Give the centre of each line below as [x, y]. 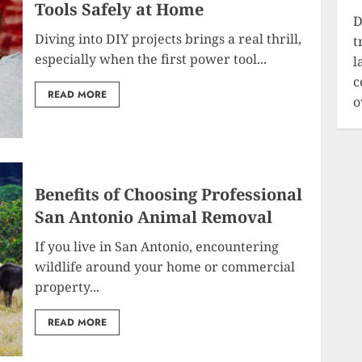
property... [67, 287]
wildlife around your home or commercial [165, 267]
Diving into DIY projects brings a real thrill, [168, 38]
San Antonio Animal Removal [154, 217]
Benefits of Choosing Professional [169, 194]
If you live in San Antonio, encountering [157, 246]
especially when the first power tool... [151, 59]
